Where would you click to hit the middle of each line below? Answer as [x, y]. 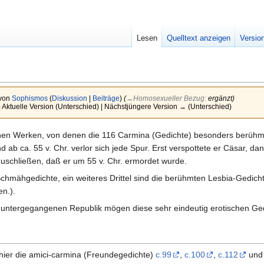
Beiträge [106, 98]
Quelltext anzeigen [199, 38]
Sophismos [29, 98]
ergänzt [220, 98]
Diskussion [69, 98]
